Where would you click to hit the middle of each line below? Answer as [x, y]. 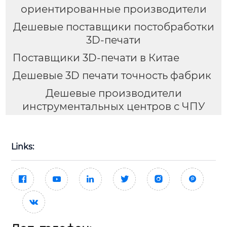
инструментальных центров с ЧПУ [113, 106]
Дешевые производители [113, 93]
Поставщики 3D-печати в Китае [96, 58]
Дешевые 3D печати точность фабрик [112, 75]
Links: [23, 146]
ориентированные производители [113, 9]
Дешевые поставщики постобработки [113, 27]
